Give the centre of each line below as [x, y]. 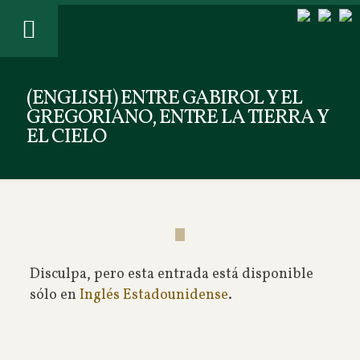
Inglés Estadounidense [153, 295]
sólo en [54, 295]
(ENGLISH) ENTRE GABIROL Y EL [164, 98]
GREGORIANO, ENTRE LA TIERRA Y [177, 118]
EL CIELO [66, 137]
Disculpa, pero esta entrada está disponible [171, 274]
